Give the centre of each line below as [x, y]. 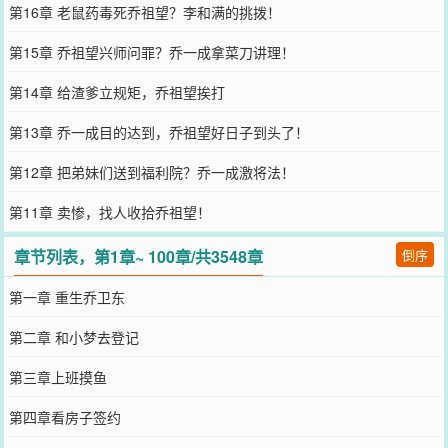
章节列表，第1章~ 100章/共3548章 [139, 256]
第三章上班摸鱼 [57, 377]
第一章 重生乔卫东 [66, 297]
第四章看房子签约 [64, 417]
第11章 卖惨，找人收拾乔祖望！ [109, 212]
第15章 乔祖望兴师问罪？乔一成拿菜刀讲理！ [151, 52]
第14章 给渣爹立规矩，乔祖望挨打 [116, 92]
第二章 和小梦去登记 [73, 337]
